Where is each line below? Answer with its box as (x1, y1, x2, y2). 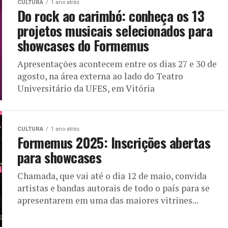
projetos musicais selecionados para (17, 20, 212, 41)
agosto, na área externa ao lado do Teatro (17, 70, 183, 82)
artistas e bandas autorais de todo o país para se (17, 182, 210, 194)
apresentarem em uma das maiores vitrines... (17, 194, 198, 206)
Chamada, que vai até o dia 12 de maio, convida (17, 169, 207, 182)
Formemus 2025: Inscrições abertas (17, 132, 211, 153)
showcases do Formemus (17, 35, 149, 55)
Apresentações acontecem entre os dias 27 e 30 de (17, 58, 217, 70)
